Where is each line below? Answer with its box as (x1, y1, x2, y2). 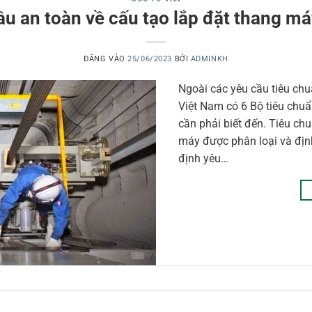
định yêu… (178, 151, 228, 165)
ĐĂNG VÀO (84, 54, 128, 63)
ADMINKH (190, 54, 228, 63)
